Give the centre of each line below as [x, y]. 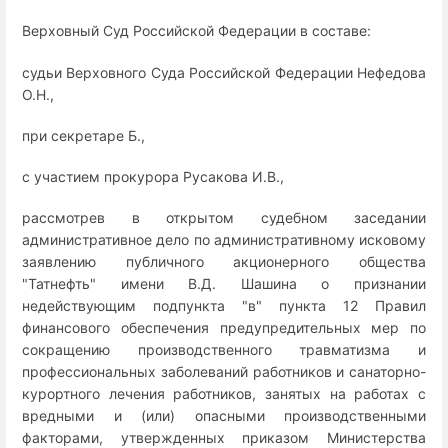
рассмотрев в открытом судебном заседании [224, 218]
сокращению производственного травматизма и [224, 350]
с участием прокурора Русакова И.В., [153, 177]
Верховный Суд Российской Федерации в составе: [196, 31]
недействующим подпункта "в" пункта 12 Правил [224, 306]
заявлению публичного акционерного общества [224, 262]
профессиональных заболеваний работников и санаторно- [224, 372]
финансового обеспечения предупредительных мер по [224, 328]
